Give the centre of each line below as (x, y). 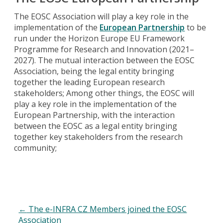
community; (36, 148)
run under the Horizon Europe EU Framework (100, 38)
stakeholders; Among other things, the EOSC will (104, 93)
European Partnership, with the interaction (95, 115)
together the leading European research (90, 82)
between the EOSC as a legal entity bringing (96, 126)
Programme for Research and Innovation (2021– (104, 49)
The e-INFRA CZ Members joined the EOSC (107, 209)
